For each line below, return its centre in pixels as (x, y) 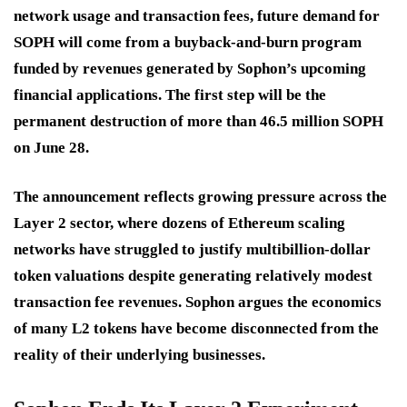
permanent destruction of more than (137, 122)
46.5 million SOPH (322, 122)
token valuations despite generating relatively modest (193, 276)
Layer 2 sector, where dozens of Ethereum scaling (179, 223)
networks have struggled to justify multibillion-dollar (192, 250)
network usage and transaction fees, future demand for (197, 16)
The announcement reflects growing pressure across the (200, 197)
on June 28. (51, 148)
